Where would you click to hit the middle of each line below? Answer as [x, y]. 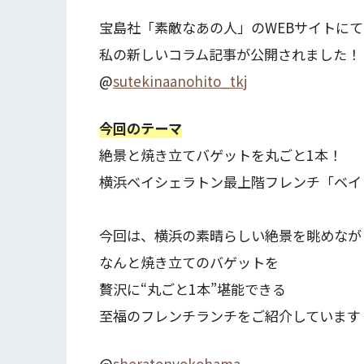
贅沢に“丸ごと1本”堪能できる [193, 289]
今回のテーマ [141, 128]
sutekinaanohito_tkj [180, 80]
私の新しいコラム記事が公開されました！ [230, 54]
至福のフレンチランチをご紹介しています [230, 316]
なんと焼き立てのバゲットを [189, 262]
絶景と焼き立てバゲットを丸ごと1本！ [221, 155]
